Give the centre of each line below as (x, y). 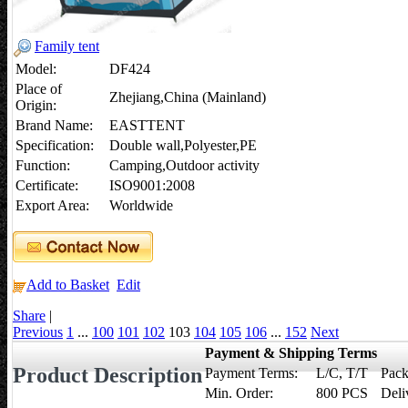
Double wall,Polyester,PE (183, 146)
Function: (43, 166)
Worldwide (141, 206)
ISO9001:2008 (152, 186)
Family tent (67, 46)
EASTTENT (147, 126)
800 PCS (342, 393)
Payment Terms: (251, 373)
